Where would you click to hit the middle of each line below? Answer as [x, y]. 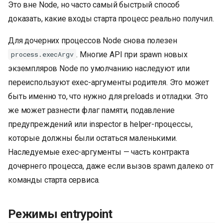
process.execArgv [42, 55]
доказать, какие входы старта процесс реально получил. [111, 18]
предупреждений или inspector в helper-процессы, [100, 124]
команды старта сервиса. [54, 180]
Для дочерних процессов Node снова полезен [93, 40]
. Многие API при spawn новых [132, 54]
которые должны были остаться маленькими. [93, 138]
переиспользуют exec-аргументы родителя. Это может [109, 82]
